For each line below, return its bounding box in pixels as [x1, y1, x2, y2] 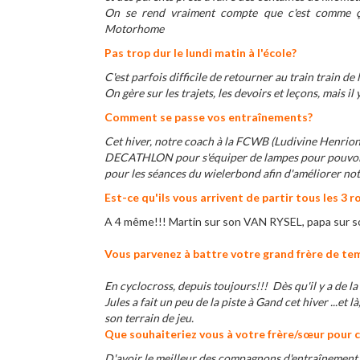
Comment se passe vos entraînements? [104, 110, 315, 124]
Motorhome [104, 22, 164, 35]
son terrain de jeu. [104, 311, 194, 325]
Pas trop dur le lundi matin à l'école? [104, 46, 297, 59]
